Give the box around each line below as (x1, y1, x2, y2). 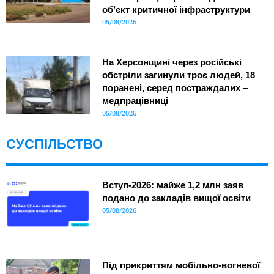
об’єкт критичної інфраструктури (102, 4, 250, 15)
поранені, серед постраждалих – (102, 83, 248, 94)
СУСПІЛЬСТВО (6, 136, 103, 152)
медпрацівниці (102, 95, 168, 106)
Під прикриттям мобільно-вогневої (102, 259, 260, 270)
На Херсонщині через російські (102, 57, 242, 68)
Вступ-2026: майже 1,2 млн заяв (102, 180, 243, 191)
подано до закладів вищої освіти (102, 193, 251, 204)
